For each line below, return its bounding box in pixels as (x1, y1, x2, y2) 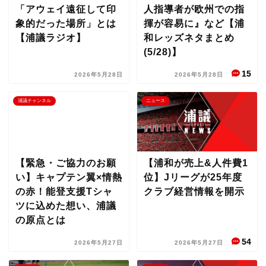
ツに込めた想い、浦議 (15, 201, 116, 211)
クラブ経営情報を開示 (143, 186, 245, 197)
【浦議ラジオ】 (15, 33, 86, 43)
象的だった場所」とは (15, 18, 116, 28)
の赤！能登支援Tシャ (15, 186, 113, 197)
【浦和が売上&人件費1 (143, 158, 248, 168)
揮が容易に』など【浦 (143, 18, 245, 28)
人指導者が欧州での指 (143, 4, 245, 14)
